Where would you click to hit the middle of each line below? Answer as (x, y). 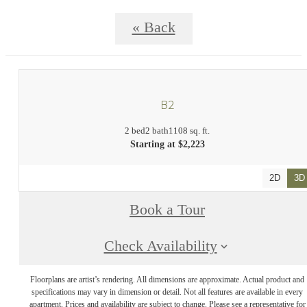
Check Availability (160, 246)
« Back (153, 28)
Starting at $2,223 (167, 145)
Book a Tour (167, 209)
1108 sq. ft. (189, 131)
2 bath (157, 131)
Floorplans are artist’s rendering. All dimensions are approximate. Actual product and (167, 279)
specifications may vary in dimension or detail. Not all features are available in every (167, 292)
